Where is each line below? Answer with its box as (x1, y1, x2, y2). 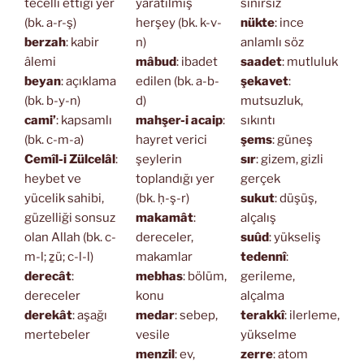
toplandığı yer (135, 171, 214, 186)
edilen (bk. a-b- (135, 73, 219, 89)
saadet (240, 54, 282, 69)
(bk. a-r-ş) (24, 15, 76, 30)
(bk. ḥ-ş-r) (135, 190, 189, 206)
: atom (272, 346, 308, 362)
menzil (135, 346, 175, 362)
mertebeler (24, 327, 90, 342)
